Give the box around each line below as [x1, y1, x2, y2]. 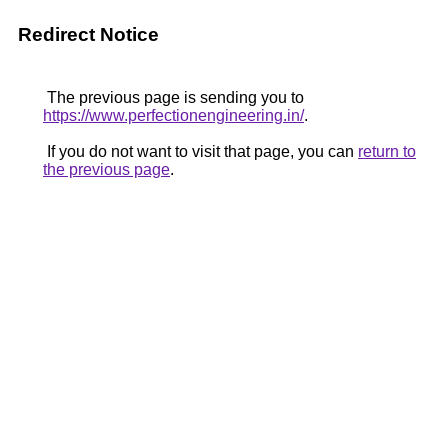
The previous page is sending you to [43, 89, 304, 106]
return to [358, 143, 416, 160]
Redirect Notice [18, 24, 159, 45]
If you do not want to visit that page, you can [43, 143, 358, 160]
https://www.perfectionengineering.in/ [43, 107, 304, 124]
